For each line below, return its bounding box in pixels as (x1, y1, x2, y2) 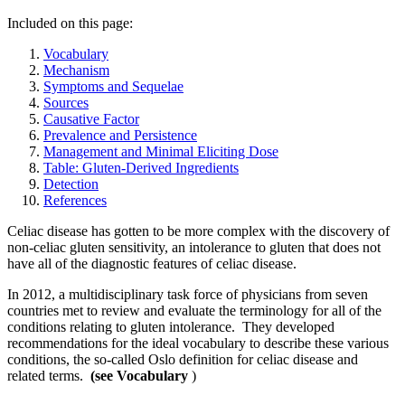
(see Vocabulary (90, 367, 188, 383)
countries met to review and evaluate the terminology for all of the (7, 302, 381, 318)
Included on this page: (7, 14, 133, 31)
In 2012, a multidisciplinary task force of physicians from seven (7, 286, 368, 302)
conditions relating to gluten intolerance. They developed (7, 318, 334, 334)
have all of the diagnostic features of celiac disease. (7, 255, 297, 271)
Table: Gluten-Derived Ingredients (43, 159, 239, 175)
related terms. (7, 367, 90, 383)
